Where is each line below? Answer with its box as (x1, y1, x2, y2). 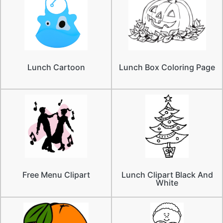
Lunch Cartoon (27, 62, 85, 73)
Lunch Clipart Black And (121, 170, 213, 180)
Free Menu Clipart (22, 170, 90, 180)
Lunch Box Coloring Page (119, 62, 215, 73)
